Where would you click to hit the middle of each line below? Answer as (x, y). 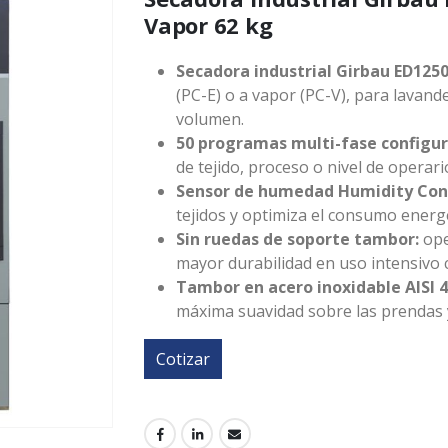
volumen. (210, 119)
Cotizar (183, 359)
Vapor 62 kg (208, 25)
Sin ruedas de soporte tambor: (297, 239)
